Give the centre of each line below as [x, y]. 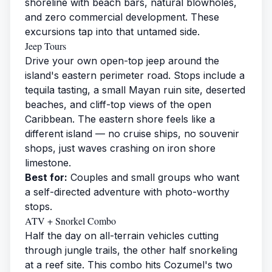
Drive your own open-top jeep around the [122, 60]
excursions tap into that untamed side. [112, 31]
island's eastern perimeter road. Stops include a [135, 75]
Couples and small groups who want [153, 177]
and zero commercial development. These [122, 17]
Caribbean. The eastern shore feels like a [120, 119]
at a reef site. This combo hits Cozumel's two [129, 264]
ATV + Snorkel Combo [70, 220]
